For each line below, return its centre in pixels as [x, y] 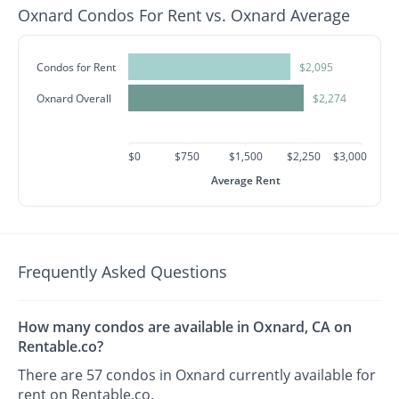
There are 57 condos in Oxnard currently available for [197, 375]
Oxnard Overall [74, 98]
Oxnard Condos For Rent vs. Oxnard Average [184, 15]
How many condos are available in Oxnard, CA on [185, 327]
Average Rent [245, 180]
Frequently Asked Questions [123, 272]
